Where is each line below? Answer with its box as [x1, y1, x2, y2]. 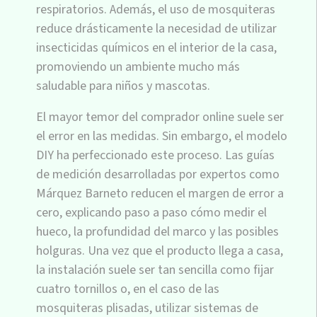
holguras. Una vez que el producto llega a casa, [36, 241, 283, 260]
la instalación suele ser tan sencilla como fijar [36, 260, 274, 279]
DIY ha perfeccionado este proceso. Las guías [36, 146, 275, 164]
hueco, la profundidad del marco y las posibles [36, 222, 279, 241]
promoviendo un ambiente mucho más [36, 57, 240, 76]
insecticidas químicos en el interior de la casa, [36, 38, 277, 57]
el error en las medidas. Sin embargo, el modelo [36, 127, 287, 145]
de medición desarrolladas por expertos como [36, 165, 279, 183]
